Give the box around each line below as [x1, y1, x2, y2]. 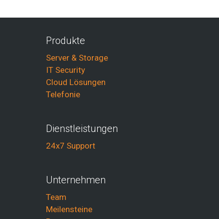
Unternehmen [46, 174, 106, 186]
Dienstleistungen [46, 123, 118, 134]
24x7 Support [46, 141, 95, 151]
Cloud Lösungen [46, 77, 106, 87]
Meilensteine [46, 204, 92, 214]
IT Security [46, 65, 85, 75]
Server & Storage [46, 53, 108, 63]
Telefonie [46, 89, 80, 99]
